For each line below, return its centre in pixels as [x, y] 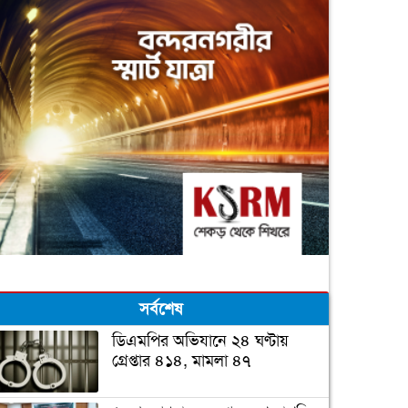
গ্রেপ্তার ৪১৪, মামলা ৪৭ [181, 360]
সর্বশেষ [160, 308]
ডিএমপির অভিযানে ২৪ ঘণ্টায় [200, 340]
